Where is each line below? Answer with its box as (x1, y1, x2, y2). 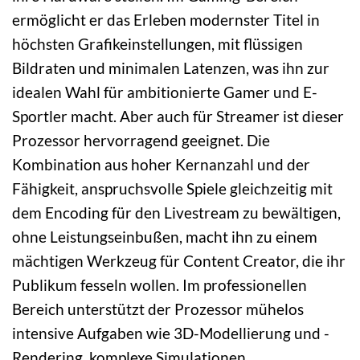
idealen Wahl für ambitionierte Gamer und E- (12, 82, 317, 101)
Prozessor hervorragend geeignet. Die (12, 130, 270, 149)
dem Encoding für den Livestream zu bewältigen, (12, 202, 341, 222)
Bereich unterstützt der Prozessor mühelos (12, 299, 304, 318)
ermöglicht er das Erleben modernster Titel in (12, 10, 320, 29)
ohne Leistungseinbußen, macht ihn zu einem (12, 227, 317, 246)
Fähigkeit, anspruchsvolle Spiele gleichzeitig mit (12, 178, 333, 198)
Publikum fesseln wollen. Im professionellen (12, 275, 307, 294)
